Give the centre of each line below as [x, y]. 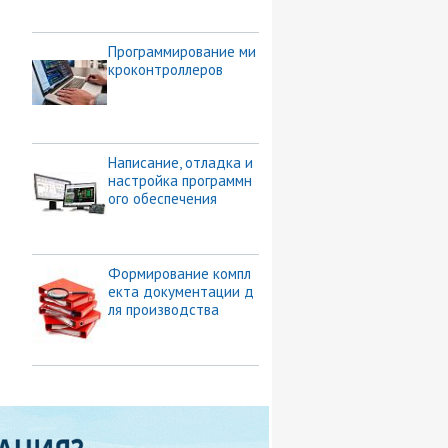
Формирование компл [179, 274]
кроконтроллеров [165, 70]
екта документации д [180, 292]
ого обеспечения [162, 199]
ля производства [163, 310]
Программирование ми [181, 52]
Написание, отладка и [180, 163]
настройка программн [179, 181]
